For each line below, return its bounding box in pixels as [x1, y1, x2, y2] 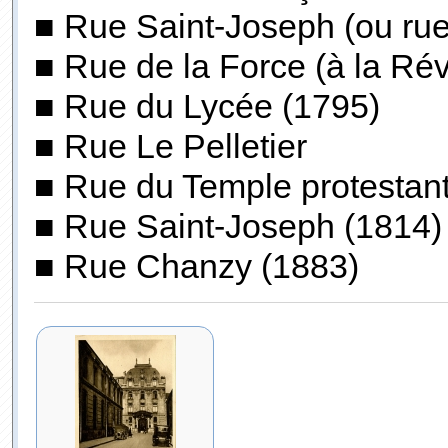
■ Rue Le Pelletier [33, 127, 307, 165]
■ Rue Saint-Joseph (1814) [33, 207, 442, 245]
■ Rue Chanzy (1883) [33, 247, 359, 285]
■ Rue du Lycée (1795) [33, 87, 380, 125]
